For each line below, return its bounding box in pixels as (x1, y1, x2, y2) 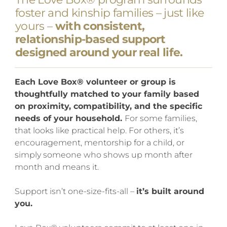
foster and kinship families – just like (15, 6, 204, 20)
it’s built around (136, 186, 204, 197)
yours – (15, 19, 55, 33)
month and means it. (14, 162, 99, 172)
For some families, (124, 113, 197, 124)
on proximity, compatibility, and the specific (14, 101, 202, 111)
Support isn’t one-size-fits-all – (14, 186, 136, 197)
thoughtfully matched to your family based (14, 89, 199, 99)
